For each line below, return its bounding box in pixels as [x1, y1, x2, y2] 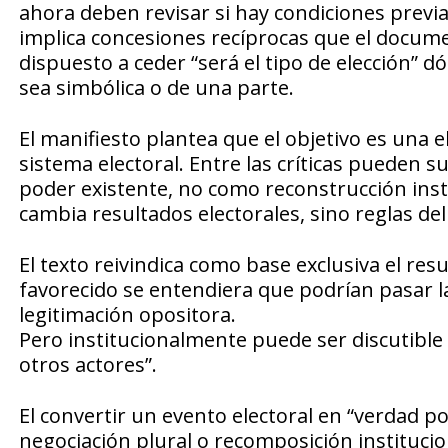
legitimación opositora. [18, 301, 236, 329]
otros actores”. [18, 351, 157, 379]
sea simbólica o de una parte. [18, 74, 294, 102]
